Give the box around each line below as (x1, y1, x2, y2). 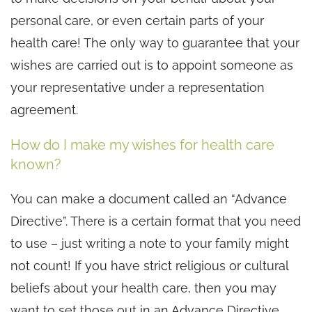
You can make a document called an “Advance (10, 191, 287, 206)
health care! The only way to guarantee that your (10, 35, 299, 50)
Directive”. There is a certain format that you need (10, 213, 301, 228)
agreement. (10, 102, 78, 117)
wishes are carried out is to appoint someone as (10, 57, 293, 72)
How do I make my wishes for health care (10, 136, 274, 153)
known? (10, 155, 61, 173)
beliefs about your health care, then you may (10, 280, 276, 295)
